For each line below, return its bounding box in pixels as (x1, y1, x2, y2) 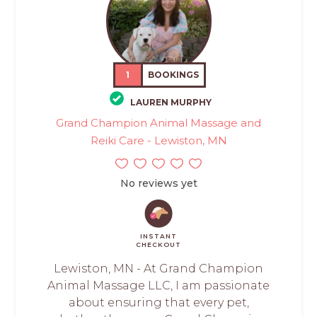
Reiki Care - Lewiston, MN (90, 134, 227, 148)
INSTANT (140, 232, 177, 241)
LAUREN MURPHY (130, 97, 212, 108)
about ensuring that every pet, (68, 296, 249, 310)
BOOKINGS (148, 69, 200, 80)
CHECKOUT (136, 241, 181, 249)
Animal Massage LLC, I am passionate (47, 279, 270, 293)
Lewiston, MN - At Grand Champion (54, 262, 263, 276)
